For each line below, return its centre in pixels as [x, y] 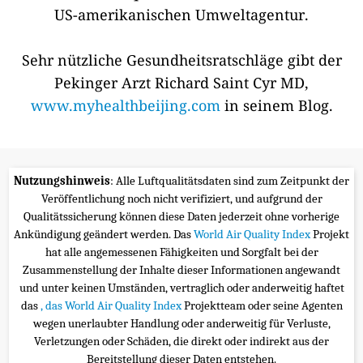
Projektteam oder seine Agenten [263, 305]
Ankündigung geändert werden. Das [104, 234]
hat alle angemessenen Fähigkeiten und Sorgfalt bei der [181, 252]
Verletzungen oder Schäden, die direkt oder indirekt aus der [181, 341]
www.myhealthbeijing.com [125, 105]
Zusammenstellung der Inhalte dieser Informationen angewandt [181, 269]
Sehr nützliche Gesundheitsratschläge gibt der [181, 60]
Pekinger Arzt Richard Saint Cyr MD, [181, 82]
